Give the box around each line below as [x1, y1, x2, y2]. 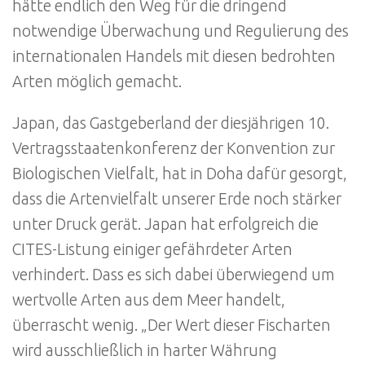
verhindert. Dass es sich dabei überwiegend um [12, 265, 335, 284]
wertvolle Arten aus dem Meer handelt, [12, 290, 285, 309]
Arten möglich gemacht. [12, 73, 182, 91]
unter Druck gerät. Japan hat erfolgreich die [12, 214, 319, 233]
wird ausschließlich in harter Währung [12, 341, 277, 359]
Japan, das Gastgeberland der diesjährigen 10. [12, 113, 329, 132]
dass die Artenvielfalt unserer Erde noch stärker [12, 189, 341, 208]
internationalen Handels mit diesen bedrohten [12, 47, 336, 66]
